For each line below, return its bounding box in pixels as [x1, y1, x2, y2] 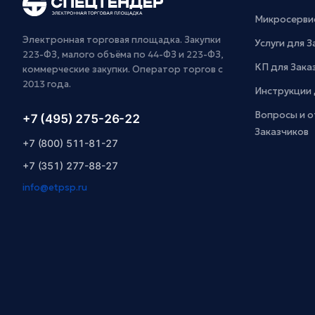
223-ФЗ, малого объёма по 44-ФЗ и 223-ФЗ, [22, 49, 224, 60]
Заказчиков [255, 126, 309, 138]
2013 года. [22, 78, 71, 90]
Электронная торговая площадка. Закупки [22, 34, 221, 46]
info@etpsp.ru [22, 181, 87, 193]
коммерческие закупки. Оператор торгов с [22, 63, 223, 75]
